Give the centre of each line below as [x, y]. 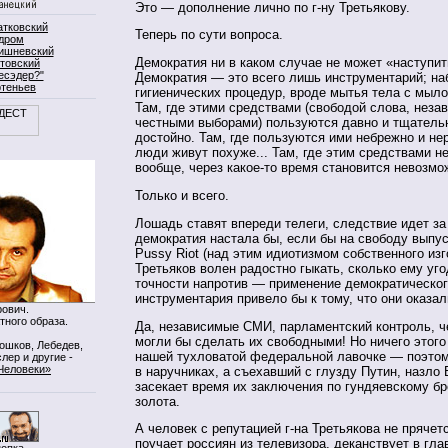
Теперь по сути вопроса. [209, 35]
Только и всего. [182, 196]
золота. [157, 401]
